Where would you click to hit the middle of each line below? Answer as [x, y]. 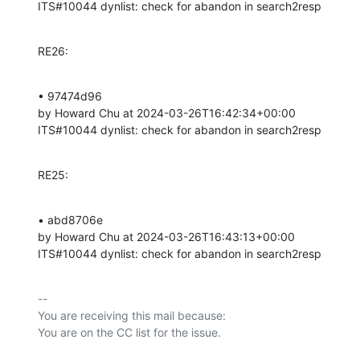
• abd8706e [72, 219]
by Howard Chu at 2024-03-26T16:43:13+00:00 [168, 236]
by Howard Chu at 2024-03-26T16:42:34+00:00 [168, 112]
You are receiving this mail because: [132, 315]
